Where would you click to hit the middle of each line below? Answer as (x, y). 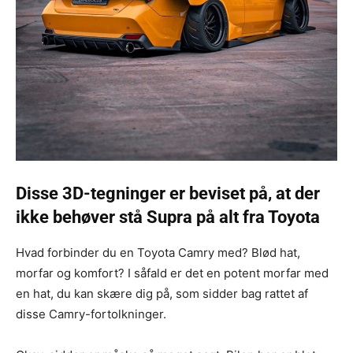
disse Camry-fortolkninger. (91, 314)
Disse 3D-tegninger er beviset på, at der (168, 193)
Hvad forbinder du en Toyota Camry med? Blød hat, (158, 252)
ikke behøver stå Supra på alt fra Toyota (168, 217)
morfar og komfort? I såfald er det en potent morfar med (172, 273)
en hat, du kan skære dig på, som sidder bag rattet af (162, 293)
